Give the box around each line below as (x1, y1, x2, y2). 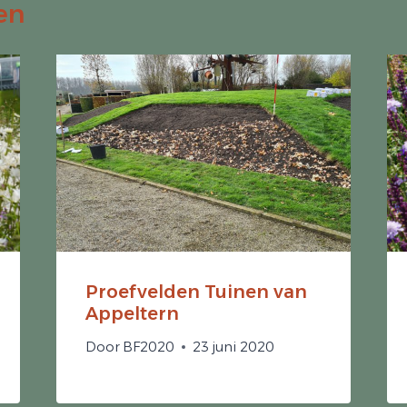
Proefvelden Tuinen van (84, 280, 307, 303)
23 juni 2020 (192, 338, 274, 355)
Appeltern (84, 302, 179, 324)
